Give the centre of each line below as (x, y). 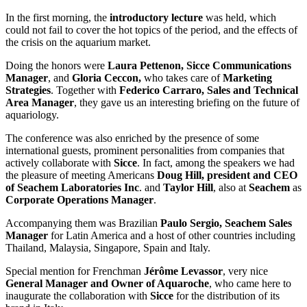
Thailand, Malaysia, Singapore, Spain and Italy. (108, 248)
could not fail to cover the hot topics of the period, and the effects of (151, 30)
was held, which (241, 18)
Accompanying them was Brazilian (83, 223)
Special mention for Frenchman (75, 271)
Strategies (28, 90)
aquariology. (32, 115)
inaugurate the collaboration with (78, 296)
